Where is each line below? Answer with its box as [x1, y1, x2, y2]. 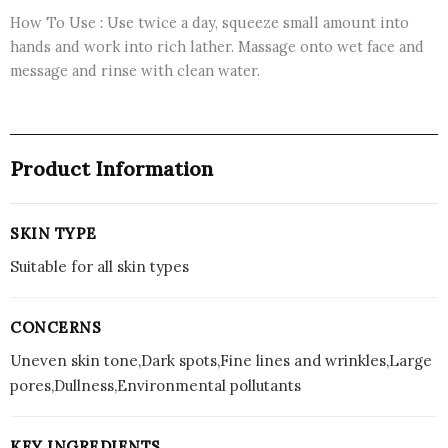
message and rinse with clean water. [10, 60, 260, 80]
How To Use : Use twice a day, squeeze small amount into [10, 12, 409, 32]
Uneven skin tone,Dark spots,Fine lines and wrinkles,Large [10, 351, 432, 371]
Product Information [10, 156, 213, 182]
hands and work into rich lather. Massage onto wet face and [10, 36, 424, 56]
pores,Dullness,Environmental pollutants [10, 376, 301, 396]
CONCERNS [10, 318, 101, 338]
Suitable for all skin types [10, 257, 189, 277]
